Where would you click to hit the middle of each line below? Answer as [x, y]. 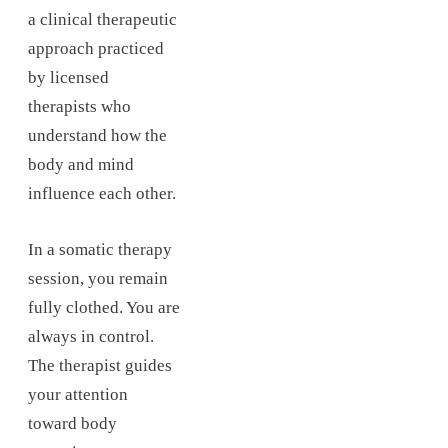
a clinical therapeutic [102, 19]
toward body [72, 423]
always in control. [91, 336]
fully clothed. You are [104, 307]
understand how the [97, 135]
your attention [78, 394]
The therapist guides [100, 365]
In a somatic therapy [100, 249]
